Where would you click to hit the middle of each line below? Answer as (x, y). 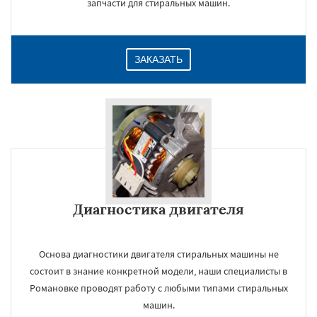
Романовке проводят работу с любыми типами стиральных (158, 288)
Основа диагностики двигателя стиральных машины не (158, 254)
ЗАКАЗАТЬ (158, 59)
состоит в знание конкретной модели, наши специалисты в (158, 271)
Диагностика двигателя (158, 209)
